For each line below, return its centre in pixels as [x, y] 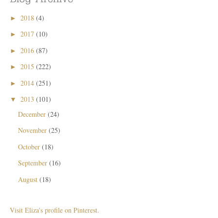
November [33, 130]
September [33, 163]
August [28, 179]
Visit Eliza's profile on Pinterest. [54, 210]
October [30, 146]
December [33, 114]
